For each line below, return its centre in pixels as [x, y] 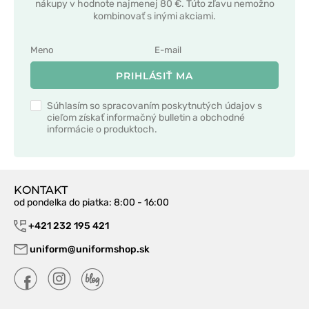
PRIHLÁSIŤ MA [154, 76]
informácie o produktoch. [102, 129]
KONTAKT [41, 190]
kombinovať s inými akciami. [154, 16]
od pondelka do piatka [61, 202]
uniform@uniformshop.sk [90, 249]
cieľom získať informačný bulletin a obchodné [146, 117]
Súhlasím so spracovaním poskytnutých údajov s [154, 106]
